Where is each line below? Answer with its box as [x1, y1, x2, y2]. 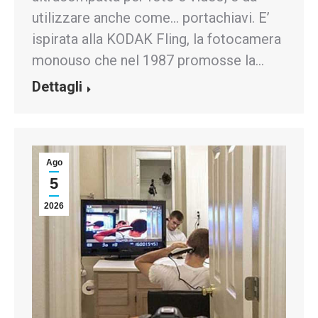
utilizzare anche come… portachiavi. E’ [32, 9, 270, 27]
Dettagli [32, 78, 82, 96]
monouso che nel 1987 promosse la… [32, 52, 264, 70]
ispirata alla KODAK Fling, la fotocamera [32, 31, 281, 48]
